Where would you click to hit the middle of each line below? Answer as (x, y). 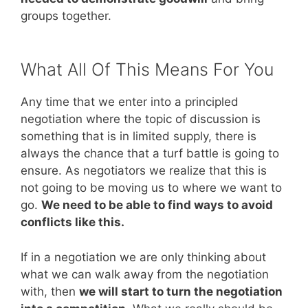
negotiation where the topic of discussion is (141, 119)
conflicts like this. (73, 222)
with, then (50, 291)
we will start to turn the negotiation (181, 291)
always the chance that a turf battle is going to (150, 154)
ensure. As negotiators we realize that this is (144, 171)
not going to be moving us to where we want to (151, 188)
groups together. (66, 15)
